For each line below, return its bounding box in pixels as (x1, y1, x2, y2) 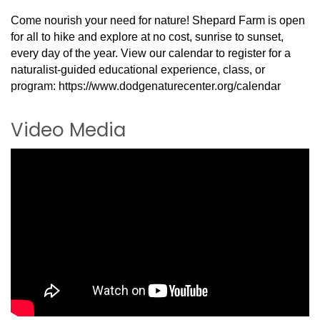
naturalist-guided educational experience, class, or (11, 63, 265, 76)
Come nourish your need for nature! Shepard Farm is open (11, 14, 305, 26)
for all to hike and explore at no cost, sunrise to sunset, (11, 30, 284, 43)
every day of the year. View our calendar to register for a (11, 46, 291, 59)
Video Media (11, 116, 126, 143)
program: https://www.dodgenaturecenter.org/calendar (11, 79, 281, 92)
